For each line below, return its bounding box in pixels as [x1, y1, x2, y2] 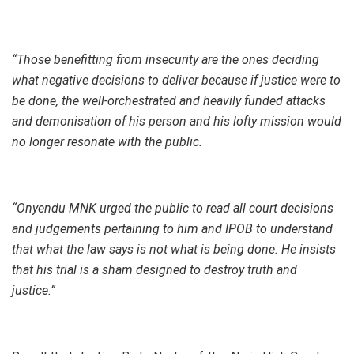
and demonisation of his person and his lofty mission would [12, 114, 341, 130]
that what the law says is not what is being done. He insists [12, 242, 336, 258]
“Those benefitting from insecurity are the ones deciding [12, 52, 319, 68]
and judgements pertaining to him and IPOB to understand [12, 221, 333, 237]
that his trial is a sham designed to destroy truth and [12, 262, 297, 278]
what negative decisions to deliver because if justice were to [12, 73, 341, 88]
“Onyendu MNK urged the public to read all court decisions [12, 201, 333, 217]
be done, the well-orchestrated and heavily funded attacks [12, 93, 326, 109]
